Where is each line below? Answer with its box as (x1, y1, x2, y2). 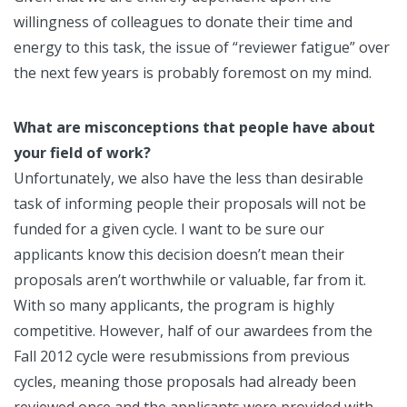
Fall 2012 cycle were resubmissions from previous (14, 346, 350, 367)
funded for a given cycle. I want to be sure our (14, 219, 324, 240)
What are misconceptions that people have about (14, 117, 375, 138)
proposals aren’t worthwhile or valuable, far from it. (14, 270, 366, 291)
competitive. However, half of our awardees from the (14, 321, 372, 342)
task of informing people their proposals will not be (14, 194, 366, 214)
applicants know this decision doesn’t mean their (14, 244, 344, 265)
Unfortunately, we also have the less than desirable (14, 168, 363, 189)
